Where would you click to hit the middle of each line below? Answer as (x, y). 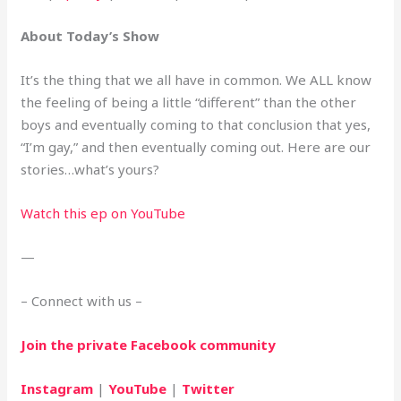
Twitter (209, 388)
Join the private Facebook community (149, 344)
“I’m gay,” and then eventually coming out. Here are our (196, 146)
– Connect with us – (82, 300)
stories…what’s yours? (90, 169)
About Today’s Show (90, 35)
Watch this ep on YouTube (103, 213)
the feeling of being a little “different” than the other (189, 102)
